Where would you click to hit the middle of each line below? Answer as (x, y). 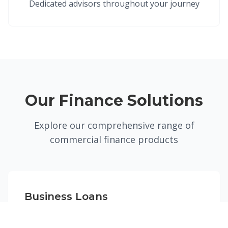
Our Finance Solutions (114, 101)
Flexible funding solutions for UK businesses (109, 216)
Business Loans (66, 196)
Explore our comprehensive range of (114, 125)
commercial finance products (114, 139)
